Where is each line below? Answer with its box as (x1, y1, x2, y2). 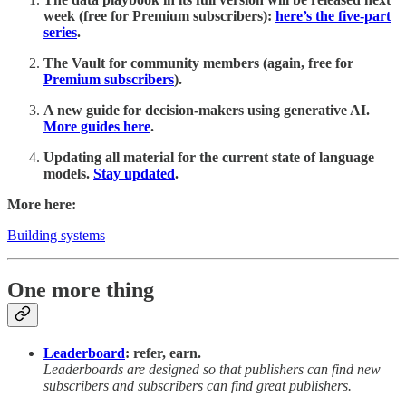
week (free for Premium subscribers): (43, 8, 275, 24)
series (43, 24, 77, 41)
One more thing (7, 278, 154, 303)
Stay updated (93, 166, 175, 182)
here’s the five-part (275, 8, 391, 24)
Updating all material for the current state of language (43, 150, 374, 166)
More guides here (43, 119, 150, 135)
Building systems (7, 227, 105, 244)
